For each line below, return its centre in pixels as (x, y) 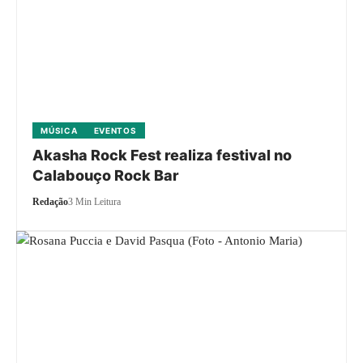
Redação (51, 202)
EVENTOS (115, 131)
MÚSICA (59, 131)
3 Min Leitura (95, 202)
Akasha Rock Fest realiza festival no (162, 156)
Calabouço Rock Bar (106, 176)
